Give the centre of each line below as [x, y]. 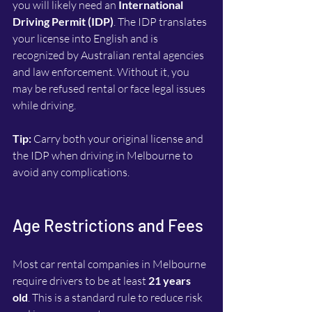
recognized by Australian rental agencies [109, 55]
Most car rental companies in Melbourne [110, 264]
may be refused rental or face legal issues [110, 89]
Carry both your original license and [118, 139]
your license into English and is [86, 39]
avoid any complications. [71, 172]
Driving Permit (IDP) [63, 22]
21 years [171, 281]
